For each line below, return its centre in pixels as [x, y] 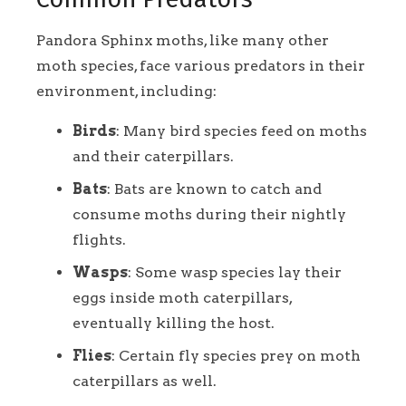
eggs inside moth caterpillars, [182, 297]
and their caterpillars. [153, 156]
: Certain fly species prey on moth [236, 355]
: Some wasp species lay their [235, 272]
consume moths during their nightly [209, 214]
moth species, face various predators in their [201, 65]
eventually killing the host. [174, 323]
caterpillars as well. [145, 381]
